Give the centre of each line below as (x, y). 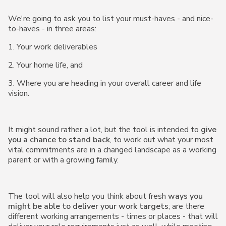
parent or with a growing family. (63, 160)
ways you (185, 196)
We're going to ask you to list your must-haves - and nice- (111, 19)
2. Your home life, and (45, 65)
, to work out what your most (162, 140)
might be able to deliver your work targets (88, 206)
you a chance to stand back (59, 140)
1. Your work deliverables (53, 47)
